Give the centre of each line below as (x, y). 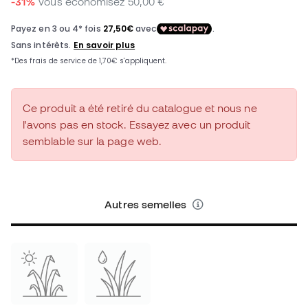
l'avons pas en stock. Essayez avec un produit (137, 125)
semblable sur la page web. (92, 141)
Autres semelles (147, 205)
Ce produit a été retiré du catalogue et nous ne (140, 108)
